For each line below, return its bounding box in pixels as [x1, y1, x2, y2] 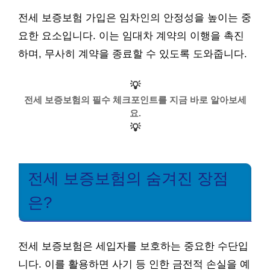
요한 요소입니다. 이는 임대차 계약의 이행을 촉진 [18, 30, 244, 42]
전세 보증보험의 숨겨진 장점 [28, 170, 228, 187]
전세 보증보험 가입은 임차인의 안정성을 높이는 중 [18, 11, 251, 24]
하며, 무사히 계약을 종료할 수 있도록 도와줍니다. [18, 48, 247, 60]
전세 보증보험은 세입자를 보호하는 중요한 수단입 [18, 240, 248, 252]
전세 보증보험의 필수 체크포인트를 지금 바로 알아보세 [24, 95, 246, 105]
